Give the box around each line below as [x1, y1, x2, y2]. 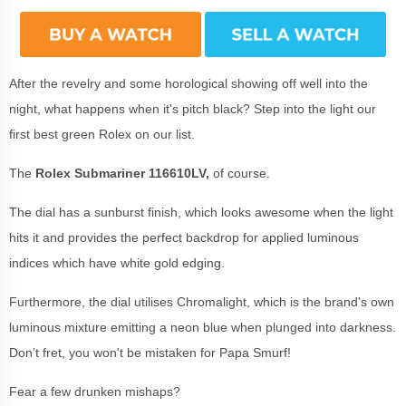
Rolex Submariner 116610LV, [35, 165, 213, 180]
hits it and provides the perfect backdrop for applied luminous [9, 229, 359, 245]
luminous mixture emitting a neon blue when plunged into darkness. [9, 319, 396, 334]
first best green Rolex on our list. [9, 126, 198, 141]
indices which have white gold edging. [9, 255, 228, 270]
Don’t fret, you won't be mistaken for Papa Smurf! [9, 344, 295, 360]
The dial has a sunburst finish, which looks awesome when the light [9, 204, 393, 219]
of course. [213, 165, 274, 180]
